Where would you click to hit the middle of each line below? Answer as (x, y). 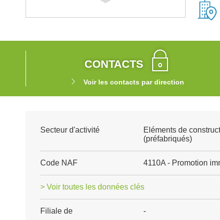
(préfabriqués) (167, 139)
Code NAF (59, 163)
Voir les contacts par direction (134, 82)
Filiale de (56, 211)
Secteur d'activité (70, 130)
